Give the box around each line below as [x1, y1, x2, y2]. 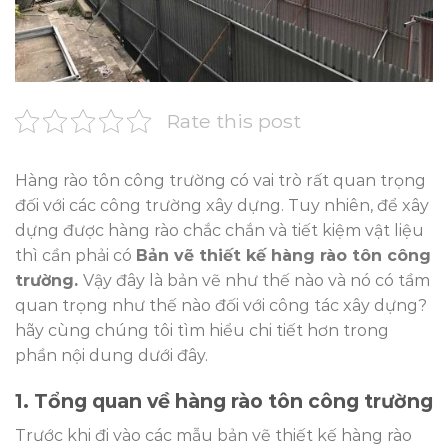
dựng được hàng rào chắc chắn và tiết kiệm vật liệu [15, 221, 424, 241]
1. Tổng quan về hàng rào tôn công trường [15, 389, 433, 414]
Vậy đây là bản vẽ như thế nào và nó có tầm [83, 271, 430, 291]
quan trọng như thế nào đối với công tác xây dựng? [15, 296, 427, 316]
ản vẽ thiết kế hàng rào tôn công [148, 246, 431, 266]
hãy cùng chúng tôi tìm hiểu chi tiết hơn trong [15, 321, 389, 341]
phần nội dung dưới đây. [15, 346, 208, 366]
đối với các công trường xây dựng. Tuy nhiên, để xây [15, 196, 429, 216]
